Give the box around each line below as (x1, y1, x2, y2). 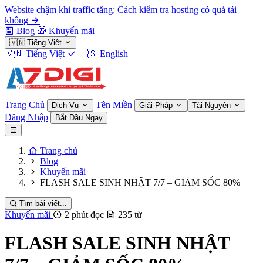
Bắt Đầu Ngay (55, 113, 103, 122)
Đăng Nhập (5, 112, 48, 122)
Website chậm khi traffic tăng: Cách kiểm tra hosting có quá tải (5, 5, 237, 15)
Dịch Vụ (52, 101, 81, 110)
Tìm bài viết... (19, 199, 67, 208)
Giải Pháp (139, 101, 175, 110)
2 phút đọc (65, 210, 104, 220)
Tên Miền (96, 100, 132, 110)
